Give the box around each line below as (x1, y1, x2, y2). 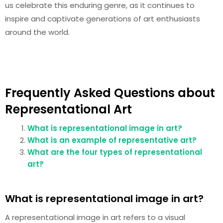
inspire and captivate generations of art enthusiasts (5, 13, 200, 24)
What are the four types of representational (27, 147, 202, 157)
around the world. (5, 27, 70, 37)
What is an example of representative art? (27, 135, 197, 145)
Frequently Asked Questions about (5, 85, 215, 101)
